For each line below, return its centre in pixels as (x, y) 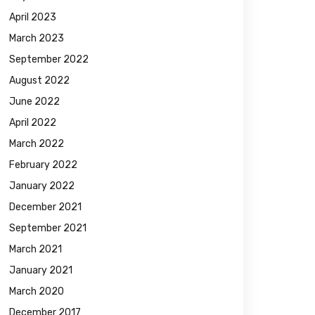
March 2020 (37, 291)
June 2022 (34, 102)
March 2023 (37, 38)
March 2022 (37, 144)
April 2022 (33, 123)
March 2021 (36, 249)
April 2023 (33, 17)
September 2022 (49, 59)
